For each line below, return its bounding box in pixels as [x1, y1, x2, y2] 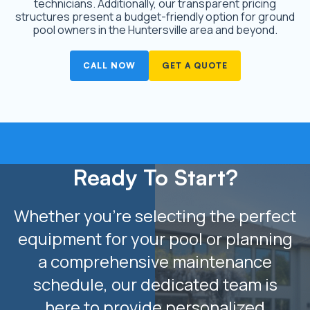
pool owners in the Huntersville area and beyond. [33, 21, 277, 37]
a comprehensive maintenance [38, 249, 272, 273]
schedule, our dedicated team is [33, 272, 277, 295]
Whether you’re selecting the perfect [14, 203, 296, 227]
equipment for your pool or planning [17, 226, 293, 250]
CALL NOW [82, 60, 136, 71]
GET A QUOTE [161, 60, 228, 71]
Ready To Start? [72, 163, 238, 191]
